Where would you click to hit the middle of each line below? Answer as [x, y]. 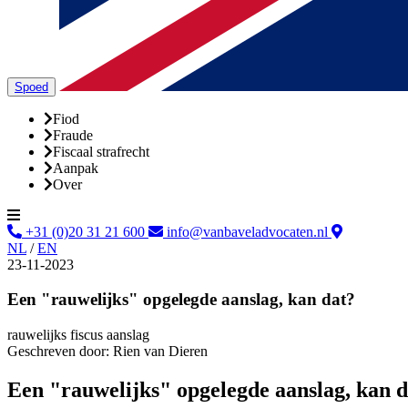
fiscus [87, 335]
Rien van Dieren [160, 352]
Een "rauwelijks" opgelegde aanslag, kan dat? [181, 300]
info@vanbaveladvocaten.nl [247, 231]
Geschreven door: [58, 352]
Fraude [73, 135]
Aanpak [76, 168]
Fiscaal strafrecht [101, 151]
